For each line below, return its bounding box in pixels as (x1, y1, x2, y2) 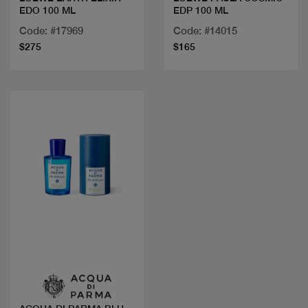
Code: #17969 (19, 25, 83, 37)
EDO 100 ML (19, 5, 76, 16)
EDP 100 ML (173, 5, 228, 16)
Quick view (51, 246, 103, 258)
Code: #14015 (173, 25, 237, 37)
